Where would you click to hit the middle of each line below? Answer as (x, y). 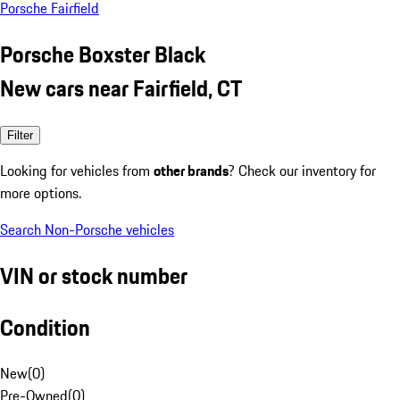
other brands (191, 170)
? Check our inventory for (302, 170)
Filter (20, 135)
